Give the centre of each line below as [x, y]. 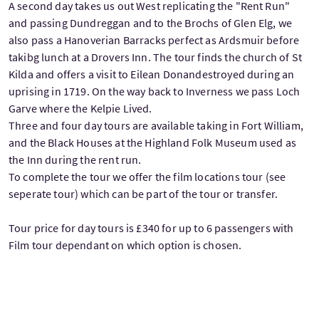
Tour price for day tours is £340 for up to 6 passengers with [151, 228]
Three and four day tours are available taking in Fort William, [156, 125]
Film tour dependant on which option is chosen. [125, 245]
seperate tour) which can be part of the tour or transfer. [143, 193]
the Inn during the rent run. [75, 159]
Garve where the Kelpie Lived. [80, 108]
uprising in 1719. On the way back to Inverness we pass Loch [155, 91]
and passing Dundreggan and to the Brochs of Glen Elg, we [150, 22]
